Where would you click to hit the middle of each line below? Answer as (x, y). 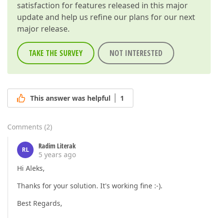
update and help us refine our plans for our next (106, 17)
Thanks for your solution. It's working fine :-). (90, 185)
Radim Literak (57, 145)
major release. (43, 28)
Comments (25, 127)
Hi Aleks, (31, 168)
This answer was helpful (70, 98)
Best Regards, (40, 203)
